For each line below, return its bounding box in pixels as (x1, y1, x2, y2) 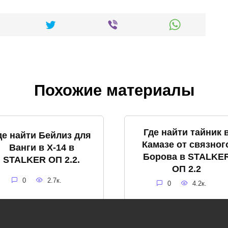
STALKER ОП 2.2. (3, 154, 80, 165)
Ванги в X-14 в (9, 142, 74, 153)
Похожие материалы (34, 81, 194, 99)
